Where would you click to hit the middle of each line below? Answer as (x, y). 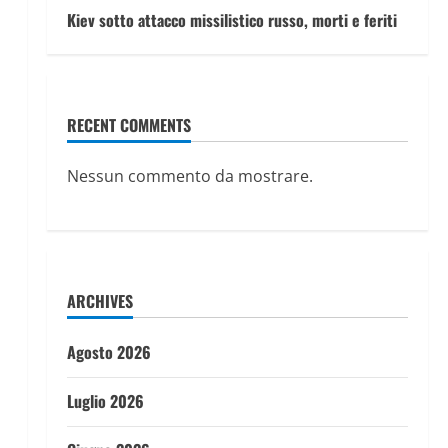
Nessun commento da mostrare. (189, 176)
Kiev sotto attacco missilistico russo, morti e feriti (231, 20)
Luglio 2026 (105, 401)
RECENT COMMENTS (128, 125)
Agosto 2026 (108, 352)
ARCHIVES (99, 301)
